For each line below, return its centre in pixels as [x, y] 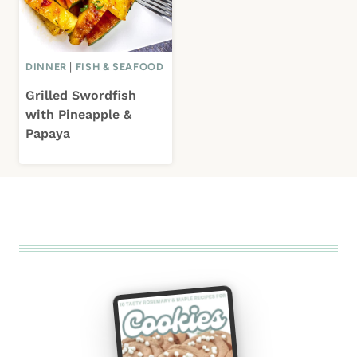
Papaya [48, 133]
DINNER [46, 66]
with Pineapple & [78, 114]
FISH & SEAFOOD [120, 66]
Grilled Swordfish [81, 95]
